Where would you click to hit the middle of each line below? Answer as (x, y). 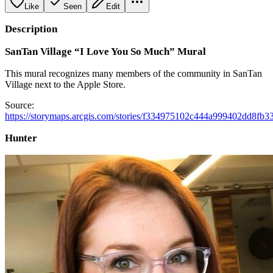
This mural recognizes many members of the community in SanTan (133, 73)
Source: (19, 105)
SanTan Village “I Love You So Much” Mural (105, 51)
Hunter (21, 138)
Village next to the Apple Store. (65, 84)
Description (31, 29)
